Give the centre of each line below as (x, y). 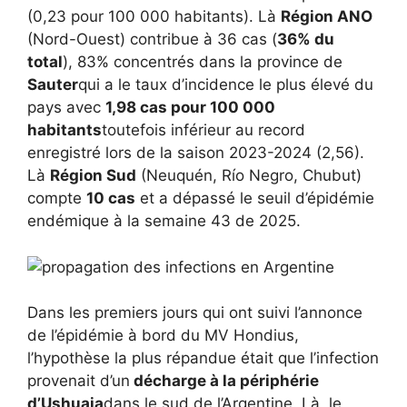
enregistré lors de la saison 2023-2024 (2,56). (196, 153)
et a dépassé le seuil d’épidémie (255, 198)
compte (57, 198)
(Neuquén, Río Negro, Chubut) (249, 175)
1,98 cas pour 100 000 (190, 107)
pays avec (66, 107)
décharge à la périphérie (224, 381)
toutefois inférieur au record (203, 130)
